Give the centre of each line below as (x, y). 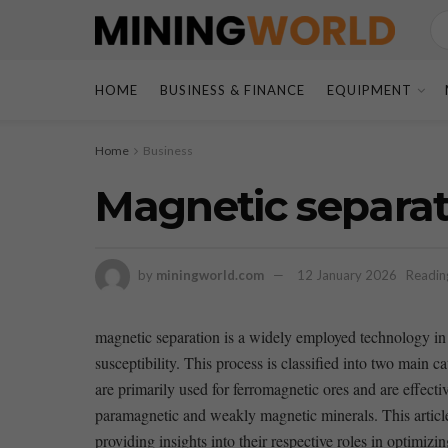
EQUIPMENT (369, 90)
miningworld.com (209, 274)
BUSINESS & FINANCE (232, 90)
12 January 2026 (346, 274)
